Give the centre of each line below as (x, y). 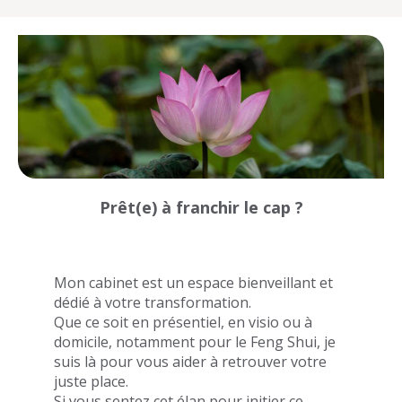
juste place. (91, 381)
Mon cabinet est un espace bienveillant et (193, 282)
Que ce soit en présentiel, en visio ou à (183, 322)
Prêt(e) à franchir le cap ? (201, 207)
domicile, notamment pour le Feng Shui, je (195, 341)
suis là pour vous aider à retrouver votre (190, 361)
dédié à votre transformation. (162, 302)
